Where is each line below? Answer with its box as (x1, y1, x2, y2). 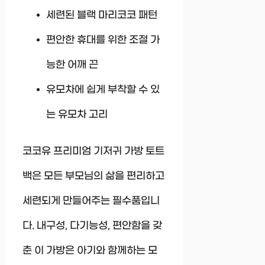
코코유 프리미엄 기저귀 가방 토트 (22, 145, 164, 157)
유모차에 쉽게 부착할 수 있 (46, 83, 160, 96)
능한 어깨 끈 (46, 59, 98, 71)
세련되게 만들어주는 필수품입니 (22, 195, 160, 207)
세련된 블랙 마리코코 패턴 (46, 9, 157, 21)
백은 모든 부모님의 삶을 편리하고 (22, 170, 164, 182)
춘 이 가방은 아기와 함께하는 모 (22, 244, 157, 257)
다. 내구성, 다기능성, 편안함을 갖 (22, 219, 162, 232)
